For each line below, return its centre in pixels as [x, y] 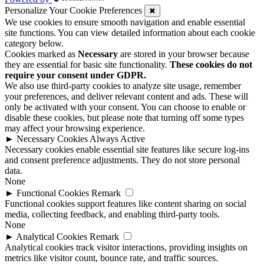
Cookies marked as [41, 54]
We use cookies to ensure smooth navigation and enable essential [125, 22]
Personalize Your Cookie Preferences [73, 11]
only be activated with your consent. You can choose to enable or [125, 107]
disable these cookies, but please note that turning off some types [124, 118]
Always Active [117, 139]
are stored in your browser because [184, 54]
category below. [34, 44]
